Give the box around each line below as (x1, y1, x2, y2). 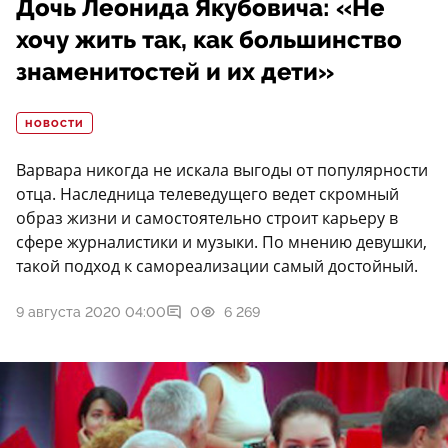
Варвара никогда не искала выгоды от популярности (16, 159, 428, 182)
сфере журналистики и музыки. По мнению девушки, (16, 231, 427, 254)
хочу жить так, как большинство (16, 26, 402, 55)
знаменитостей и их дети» (16, 58, 334, 87)
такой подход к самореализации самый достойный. (16, 255, 418, 278)
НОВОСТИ (25, 118, 84, 131)
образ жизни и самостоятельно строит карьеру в (16, 207, 398, 230)
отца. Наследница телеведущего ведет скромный (16, 183, 399, 206)
